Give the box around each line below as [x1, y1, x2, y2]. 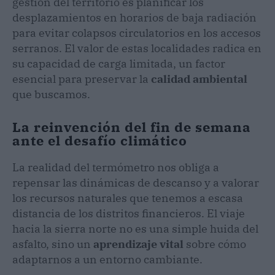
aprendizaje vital [93, 236, 184, 251]
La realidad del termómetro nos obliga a [12, 160, 219, 174]
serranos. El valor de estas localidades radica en [12, 41, 261, 55]
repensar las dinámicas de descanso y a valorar [12, 175, 259, 190]
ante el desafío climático [12, 131, 187, 149]
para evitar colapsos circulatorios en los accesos [12, 25, 261, 40]
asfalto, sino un [12, 236, 93, 251]
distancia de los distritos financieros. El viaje [12, 206, 245, 220]
